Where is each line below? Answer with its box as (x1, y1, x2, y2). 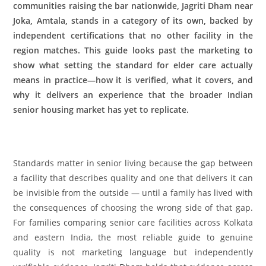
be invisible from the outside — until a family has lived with (13, 186, 253, 198)
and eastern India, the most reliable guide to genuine (13, 231, 253, 243)
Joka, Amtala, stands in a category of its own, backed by (13, 14, 253, 26)
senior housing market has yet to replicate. (13, 103, 192, 115)
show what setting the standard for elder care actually (13, 59, 253, 71)
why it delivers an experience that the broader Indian (13, 88, 253, 100)
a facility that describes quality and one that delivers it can (13, 172, 253, 183)
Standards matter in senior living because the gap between (13, 157, 253, 169)
